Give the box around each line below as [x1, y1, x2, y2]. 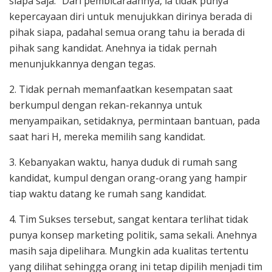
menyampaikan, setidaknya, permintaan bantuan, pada [9, 114, 260, 128]
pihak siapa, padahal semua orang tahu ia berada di [9, 25, 245, 39]
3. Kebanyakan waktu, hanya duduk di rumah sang [9, 155, 237, 169]
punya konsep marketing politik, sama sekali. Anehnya [9, 228, 257, 242]
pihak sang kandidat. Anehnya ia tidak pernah [9, 41, 217, 55]
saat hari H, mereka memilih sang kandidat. [9, 130, 205, 144]
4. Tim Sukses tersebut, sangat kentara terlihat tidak [9, 212, 248, 226]
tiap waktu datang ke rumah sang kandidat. [9, 187, 206, 201]
